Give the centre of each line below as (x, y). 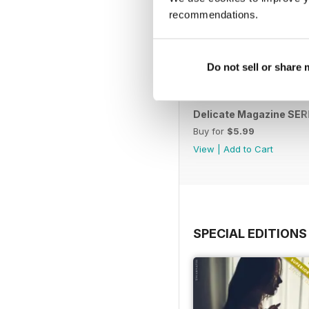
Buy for (210, 131)
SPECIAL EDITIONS (250, 233)
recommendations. (213, 14)
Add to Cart (248, 149)
